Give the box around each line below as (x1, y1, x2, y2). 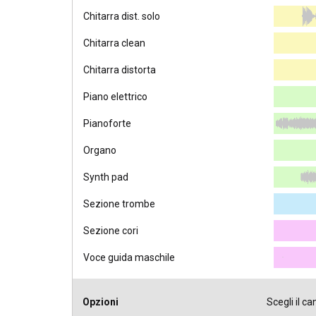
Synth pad (83, 171, 128, 183)
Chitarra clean (83, 37, 145, 49)
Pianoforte (83, 118, 131, 130)
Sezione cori (83, 225, 138, 237)
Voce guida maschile (83, 252, 175, 264)
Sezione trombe (83, 198, 155, 210)
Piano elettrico (83, 91, 147, 103)
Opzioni (83, 296, 119, 308)
